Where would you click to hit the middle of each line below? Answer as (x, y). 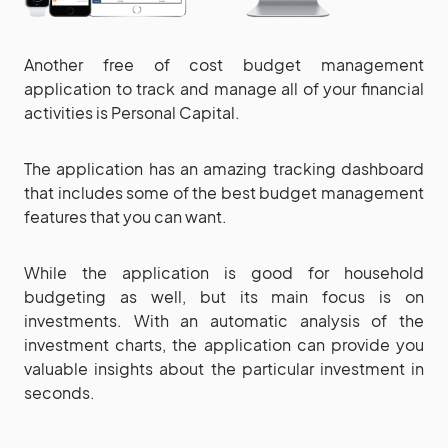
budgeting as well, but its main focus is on (224, 296)
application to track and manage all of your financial (224, 88)
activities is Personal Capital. (132, 112)
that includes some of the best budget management (224, 192)
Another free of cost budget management (224, 64)
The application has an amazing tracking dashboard (224, 168)
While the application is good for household (224, 272)
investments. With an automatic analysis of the (224, 320)
